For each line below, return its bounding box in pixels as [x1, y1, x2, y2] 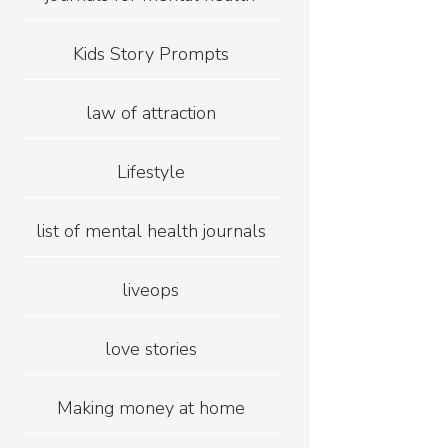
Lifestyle [116, 160, 185, 185]
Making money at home [56, 396, 245, 421]
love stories [104, 337, 197, 362]
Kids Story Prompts [72, 42, 229, 67]
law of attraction [85, 101, 216, 126]
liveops [122, 278, 180, 303]
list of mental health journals [35, 219, 266, 244]
